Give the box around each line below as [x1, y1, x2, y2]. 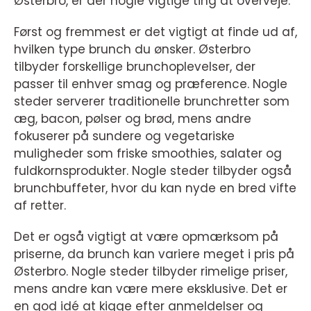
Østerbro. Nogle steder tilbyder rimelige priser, [14, 263, 287, 280]
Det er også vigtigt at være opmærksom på [14, 228, 278, 245]
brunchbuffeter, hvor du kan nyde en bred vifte [14, 180, 296, 196]
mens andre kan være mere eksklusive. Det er [14, 280, 287, 297]
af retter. [14, 197, 66, 214]
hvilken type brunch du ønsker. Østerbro [14, 41, 251, 58]
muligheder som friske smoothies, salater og [14, 145, 282, 162]
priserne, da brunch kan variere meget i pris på [14, 246, 294, 262]
